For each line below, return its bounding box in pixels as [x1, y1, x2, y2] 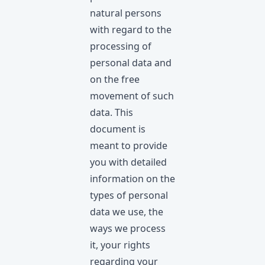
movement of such [90, 89, 174, 102]
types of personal [90, 189, 168, 202]
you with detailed [90, 156, 167, 169]
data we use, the [90, 205, 163, 218]
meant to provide [90, 139, 167, 152]
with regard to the [90, 23, 172, 36]
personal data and [90, 56, 172, 69]
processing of [90, 40, 151, 53]
